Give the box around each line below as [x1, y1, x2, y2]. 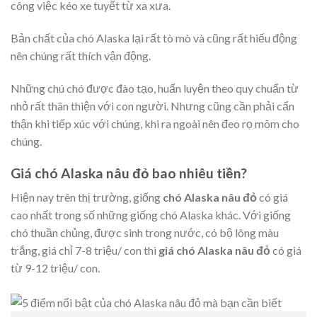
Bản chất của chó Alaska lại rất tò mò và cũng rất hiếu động [11, 31, 297, 45]
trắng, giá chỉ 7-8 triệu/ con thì [11, 243, 158, 258]
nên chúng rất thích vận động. [11, 49, 151, 63]
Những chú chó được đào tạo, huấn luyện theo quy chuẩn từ [11, 81, 299, 96]
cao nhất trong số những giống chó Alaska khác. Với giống [11, 208, 291, 222]
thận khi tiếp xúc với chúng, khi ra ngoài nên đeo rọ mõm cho [11, 117, 299, 131]
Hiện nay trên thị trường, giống [11, 190, 161, 204]
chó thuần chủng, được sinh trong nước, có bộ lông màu [11, 226, 279, 240]
